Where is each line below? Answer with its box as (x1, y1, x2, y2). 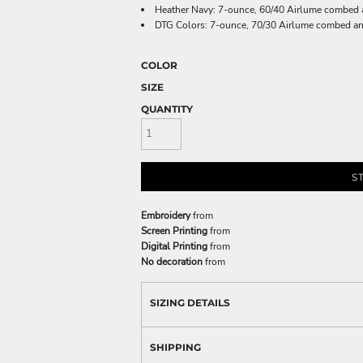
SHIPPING (150, 340, 201, 353)
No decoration (141, 254, 203, 268)
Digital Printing (141, 239, 207, 253)
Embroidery (141, 208, 190, 222)
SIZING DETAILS (150, 296, 230, 309)
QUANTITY (141, 103, 193, 115)
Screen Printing (141, 224, 207, 237)
